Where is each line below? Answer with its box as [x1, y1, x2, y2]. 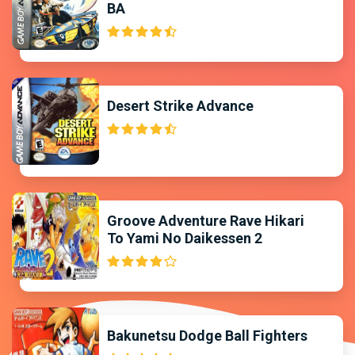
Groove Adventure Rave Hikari [107, 212, 304, 229]
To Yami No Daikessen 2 [107, 230, 262, 246]
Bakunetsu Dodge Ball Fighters [107, 327, 307, 344]
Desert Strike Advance [107, 97, 254, 114]
